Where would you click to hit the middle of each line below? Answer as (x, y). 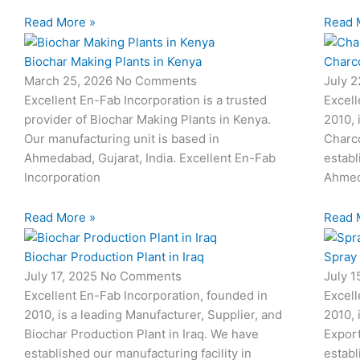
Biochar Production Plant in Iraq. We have (141, 334)
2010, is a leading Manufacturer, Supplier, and (153, 315)
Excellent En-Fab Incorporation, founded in (146, 296)
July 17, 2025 (62, 276)
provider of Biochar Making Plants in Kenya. (147, 120)
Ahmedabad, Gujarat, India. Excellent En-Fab (150, 158)
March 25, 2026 (70, 81)
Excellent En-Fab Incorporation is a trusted (145, 100)
